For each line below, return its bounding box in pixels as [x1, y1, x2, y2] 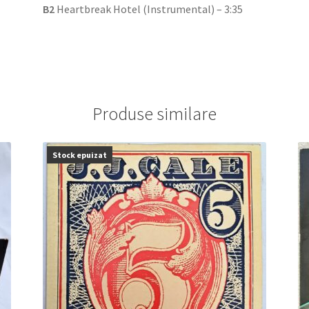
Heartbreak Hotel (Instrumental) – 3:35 [54, 1, 243, 16]
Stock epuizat [52, 150, 108, 161]
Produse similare [92, 102, 217, 125]
